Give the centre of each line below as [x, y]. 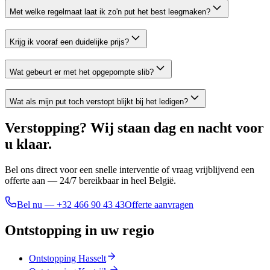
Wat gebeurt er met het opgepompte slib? [82, 72]
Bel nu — [37, 205]
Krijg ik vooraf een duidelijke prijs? [69, 42]
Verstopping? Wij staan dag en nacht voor [134, 128]
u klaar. [28, 144]
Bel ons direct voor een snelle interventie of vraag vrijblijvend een [130, 170]
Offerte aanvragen [159, 205]
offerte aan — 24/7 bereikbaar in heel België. [90, 181]
